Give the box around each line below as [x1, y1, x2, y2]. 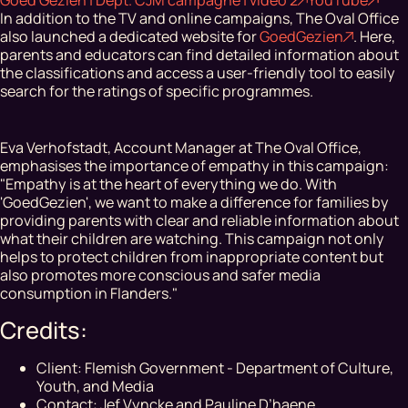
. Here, [353, 25, 396, 46]
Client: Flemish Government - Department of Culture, [36, 357, 393, 378]
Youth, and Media [36, 375, 154, 396]
